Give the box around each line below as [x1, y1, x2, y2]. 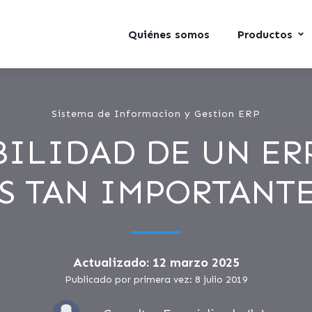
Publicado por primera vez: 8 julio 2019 [64, 274, 248, 286]
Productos [237, 28, 292, 41]
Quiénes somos [128, 28, 210, 41]
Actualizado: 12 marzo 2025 [72, 255, 240, 270]
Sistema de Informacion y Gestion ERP [52, 108, 260, 120]
